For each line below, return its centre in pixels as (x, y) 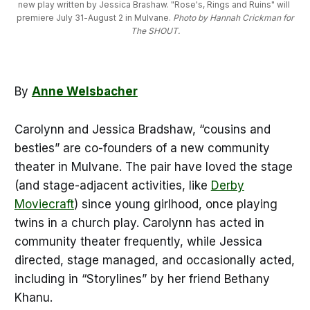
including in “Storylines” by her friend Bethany (142, 279)
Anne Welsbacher (84, 92)
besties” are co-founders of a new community (142, 148)
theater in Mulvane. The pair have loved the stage (153, 166)
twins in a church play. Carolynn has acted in (139, 222)
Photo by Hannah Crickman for (233, 17)
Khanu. (35, 297)
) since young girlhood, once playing (175, 204)
